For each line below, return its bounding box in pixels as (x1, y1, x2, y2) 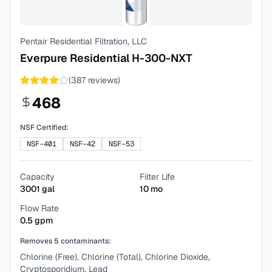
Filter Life (140, 171, 175, 182)
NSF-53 (109, 139, 134, 149)
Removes (20, 236, 54, 246)
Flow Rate (20, 203, 59, 214)
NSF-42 (70, 139, 95, 149)
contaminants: (59, 236, 111, 246)
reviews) (86, 75, 120, 86)
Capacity (20, 171, 55, 182)
